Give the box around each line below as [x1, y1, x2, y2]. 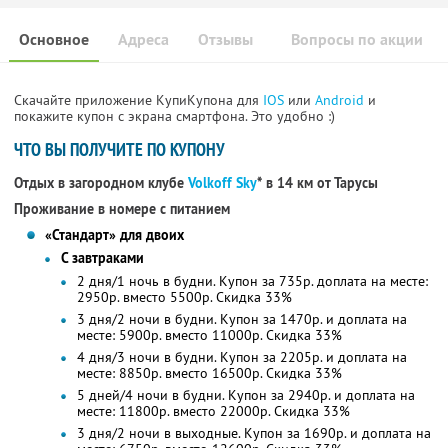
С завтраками [60, 249, 144, 268]
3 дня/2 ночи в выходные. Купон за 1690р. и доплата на [76, 424, 431, 443]
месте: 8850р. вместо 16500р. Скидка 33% [76, 364, 342, 383]
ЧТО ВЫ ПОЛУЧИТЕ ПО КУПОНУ [14, 138, 225, 162]
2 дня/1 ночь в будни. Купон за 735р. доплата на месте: [76, 272, 428, 291]
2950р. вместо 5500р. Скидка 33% [76, 288, 292, 307]
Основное [19, 29, 89, 51]
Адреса [118, 29, 169, 51]
